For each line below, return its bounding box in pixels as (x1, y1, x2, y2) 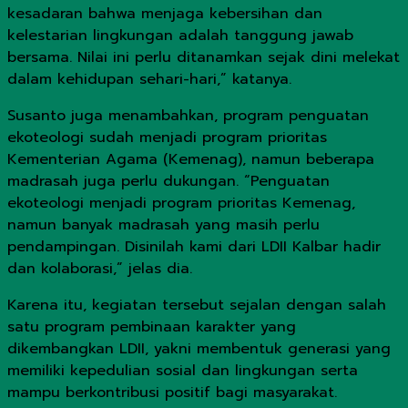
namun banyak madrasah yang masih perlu (7, 213, 320, 236)
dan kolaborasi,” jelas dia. (7, 257, 192, 280)
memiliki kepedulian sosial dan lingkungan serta (7, 359, 358, 382)
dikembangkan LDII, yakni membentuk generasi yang (7, 337, 391, 360)
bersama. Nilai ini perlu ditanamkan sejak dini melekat (7, 46, 400, 68)
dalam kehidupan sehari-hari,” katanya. (7, 67, 291, 90)
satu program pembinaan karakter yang (7, 315, 296, 338)
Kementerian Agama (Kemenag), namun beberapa (7, 148, 374, 170)
